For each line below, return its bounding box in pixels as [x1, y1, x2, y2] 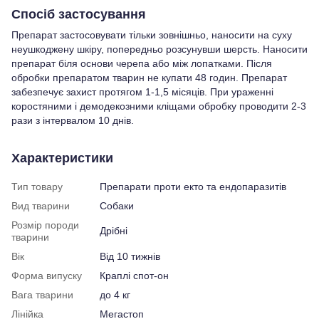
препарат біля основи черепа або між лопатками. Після [11, 58, 272, 70]
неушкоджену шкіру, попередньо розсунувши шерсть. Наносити [11, 43, 308, 56]
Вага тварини [11, 289, 73, 301]
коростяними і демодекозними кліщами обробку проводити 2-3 [11, 100, 306, 113]
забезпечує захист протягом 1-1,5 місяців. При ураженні [11, 86, 273, 98]
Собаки [100, 200, 134, 212]
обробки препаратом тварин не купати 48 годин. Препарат [11, 72, 287, 84]
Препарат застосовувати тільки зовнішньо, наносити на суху [11, 29, 292, 41]
